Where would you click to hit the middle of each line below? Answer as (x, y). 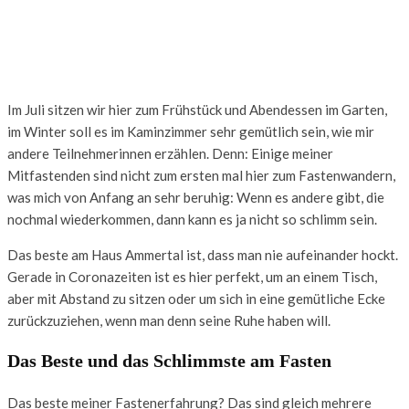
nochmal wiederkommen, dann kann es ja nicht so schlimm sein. (192, 219)
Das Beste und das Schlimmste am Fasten (169, 361)
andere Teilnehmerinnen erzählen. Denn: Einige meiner (170, 153)
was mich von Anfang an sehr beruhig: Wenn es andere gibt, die (196, 197)
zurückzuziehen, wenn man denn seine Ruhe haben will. (169, 320)
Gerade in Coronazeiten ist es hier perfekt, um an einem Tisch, (192, 276)
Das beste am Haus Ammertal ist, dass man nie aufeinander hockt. (203, 254)
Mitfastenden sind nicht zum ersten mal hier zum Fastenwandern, (201, 175)
